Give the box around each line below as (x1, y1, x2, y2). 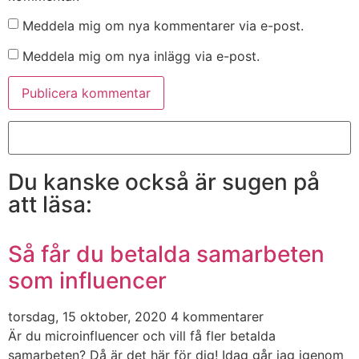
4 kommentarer (171, 309, 264, 325)
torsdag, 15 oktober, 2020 (8, 309, 171, 325)
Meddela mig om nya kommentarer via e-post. (22, 17, 304, 34)
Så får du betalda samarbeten (8, 240, 325, 268)
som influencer (8, 267, 167, 295)
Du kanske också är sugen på (8, 168, 320, 196)
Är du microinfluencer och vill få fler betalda (8, 328, 276, 345)
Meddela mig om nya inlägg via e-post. (22, 47, 260, 64)
